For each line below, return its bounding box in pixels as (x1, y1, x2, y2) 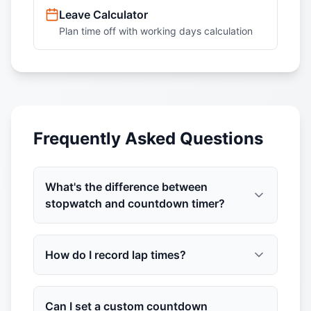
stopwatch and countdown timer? (45, 196, 225, 210)
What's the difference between (45, 180, 208, 194)
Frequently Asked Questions (33, 128, 263, 149)
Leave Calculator (59, 8, 148, 22)
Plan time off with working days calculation (59, 25, 253, 37)
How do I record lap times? (45, 248, 186, 262)
